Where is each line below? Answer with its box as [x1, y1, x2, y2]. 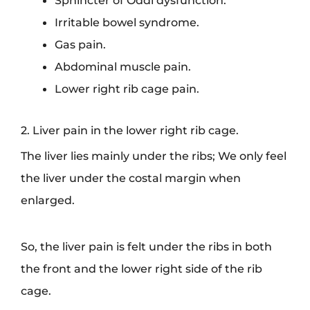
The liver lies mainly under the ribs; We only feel [21, 149, 286, 163]
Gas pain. [55, 37, 107, 51]
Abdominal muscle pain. [55, 59, 192, 73]
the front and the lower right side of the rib [21, 262, 262, 276]
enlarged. [21, 193, 75, 208]
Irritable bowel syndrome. [55, 15, 200, 29]
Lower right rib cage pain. [55, 81, 200, 95]
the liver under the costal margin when [21, 171, 241, 185]
